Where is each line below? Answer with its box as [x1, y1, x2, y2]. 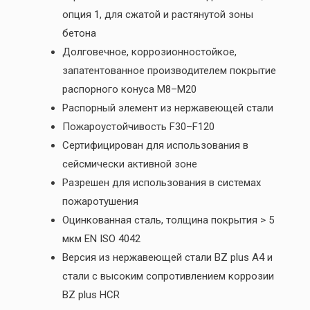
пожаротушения [62, 195, 138, 208]
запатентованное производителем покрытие [62, 64, 276, 77]
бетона [62, 27, 96, 40]
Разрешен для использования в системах [62, 176, 261, 190]
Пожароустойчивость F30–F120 [62, 120, 215, 134]
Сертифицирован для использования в [62, 139, 248, 152]
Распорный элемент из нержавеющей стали [62, 102, 273, 115]
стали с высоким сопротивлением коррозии [62, 270, 274, 283]
